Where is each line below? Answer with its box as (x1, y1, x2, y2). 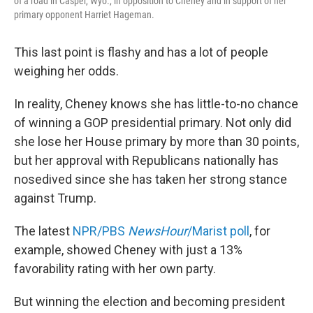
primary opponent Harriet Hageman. (14, 9, 154, 21)
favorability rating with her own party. (14, 261, 216, 277)
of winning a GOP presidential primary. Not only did (14, 115, 291, 131)
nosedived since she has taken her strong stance (14, 172, 287, 187)
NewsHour (128, 224, 187, 239)
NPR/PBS (73, 224, 128, 239)
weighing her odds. (14, 64, 119, 79)
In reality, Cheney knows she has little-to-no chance (14, 96, 298, 112)
